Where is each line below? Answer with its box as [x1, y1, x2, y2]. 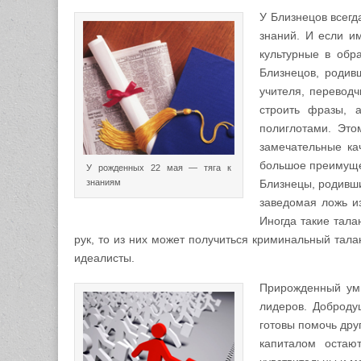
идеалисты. [74, 251, 135, 265]
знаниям [86, 176, 121, 187]
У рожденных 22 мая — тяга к [86, 162, 231, 172]
